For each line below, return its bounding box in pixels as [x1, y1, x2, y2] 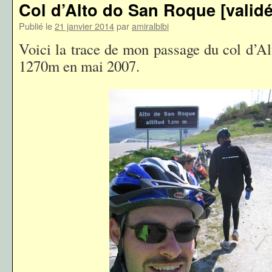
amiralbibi [132, 19, 169, 32]
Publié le [19, 19, 52, 32]
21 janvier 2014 [55, 19, 114, 32]
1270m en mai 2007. [19, 56, 140, 76]
